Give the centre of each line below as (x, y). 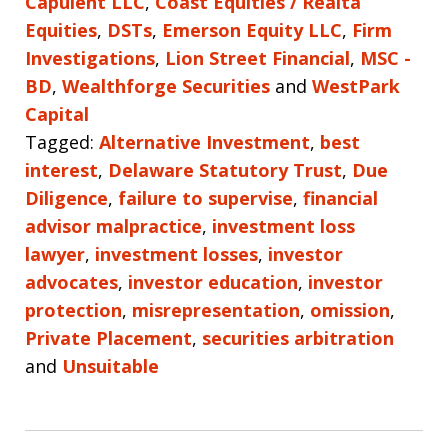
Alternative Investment (204, 142)
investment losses (176, 254)
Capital (57, 114)
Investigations (90, 58)
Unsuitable (110, 366)
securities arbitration (298, 338)
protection (73, 310)
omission (350, 310)
